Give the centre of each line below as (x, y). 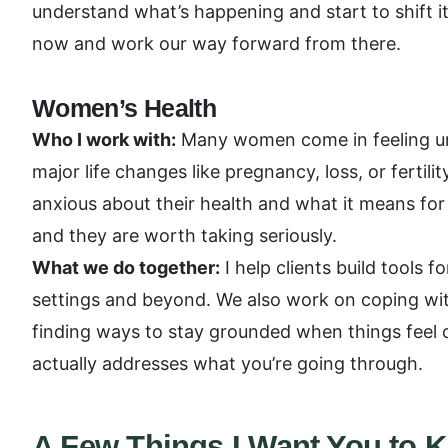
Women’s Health (124, 108)
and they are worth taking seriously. (184, 235)
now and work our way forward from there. (216, 43)
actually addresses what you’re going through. (227, 363)
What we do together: (126, 267)
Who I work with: (104, 139)
